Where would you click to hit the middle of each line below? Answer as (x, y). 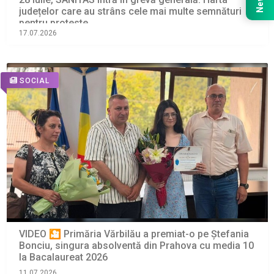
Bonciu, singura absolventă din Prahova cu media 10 (136, 246)
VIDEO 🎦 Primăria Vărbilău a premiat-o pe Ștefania (134, 234)
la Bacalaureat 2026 (63, 257)
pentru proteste (53, 23)
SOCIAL (34, 80)
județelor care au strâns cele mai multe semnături (130, 12)
